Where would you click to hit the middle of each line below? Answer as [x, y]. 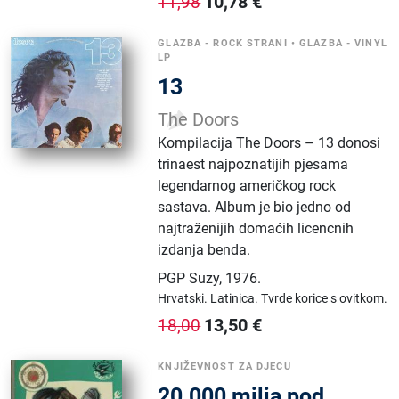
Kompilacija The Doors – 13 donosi [269, 143]
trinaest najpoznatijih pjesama [253, 164]
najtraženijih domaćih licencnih [256, 228]
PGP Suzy [189, 278]
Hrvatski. [184, 298]
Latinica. [236, 298]
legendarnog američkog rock [247, 186]
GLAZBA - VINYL [343, 43]
